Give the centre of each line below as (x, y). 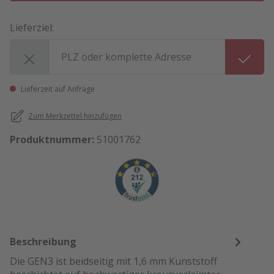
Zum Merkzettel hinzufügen (75, 116)
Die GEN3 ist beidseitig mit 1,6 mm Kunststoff (113, 261)
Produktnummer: (53, 139)
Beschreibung (43, 241)
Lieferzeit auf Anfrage (57, 89)
